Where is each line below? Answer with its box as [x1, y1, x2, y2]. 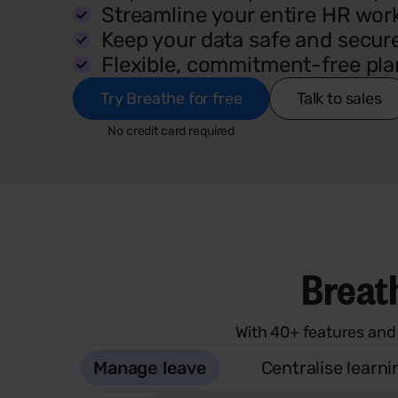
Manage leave [93, 357, 207, 379]
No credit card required [107, 123, 235, 139]
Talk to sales [297, 88, 383, 108]
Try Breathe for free [100, 88, 243, 108]
